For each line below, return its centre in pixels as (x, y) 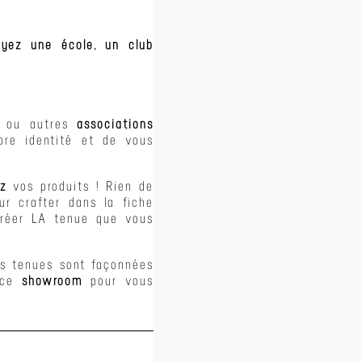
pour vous (118, 281)
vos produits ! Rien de (80, 186)
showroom (53, 281)
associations (115, 124)
